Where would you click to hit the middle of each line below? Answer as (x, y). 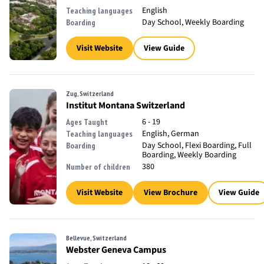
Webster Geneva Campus (116, 250)
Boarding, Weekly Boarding (189, 155)
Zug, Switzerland (90, 93)
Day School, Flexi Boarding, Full (197, 146)
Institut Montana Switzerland (126, 105)
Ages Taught (87, 122)
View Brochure (171, 193)
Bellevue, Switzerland (96, 238)
